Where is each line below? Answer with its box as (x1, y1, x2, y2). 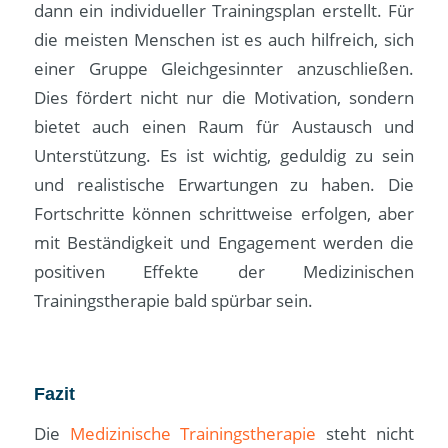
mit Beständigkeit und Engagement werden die (33, 230, 415, 254)
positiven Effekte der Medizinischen (33, 259, 415, 283)
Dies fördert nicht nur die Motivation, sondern (33, 85, 415, 109)
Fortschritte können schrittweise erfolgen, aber (33, 201, 415, 225)
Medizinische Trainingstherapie (69, 422, 317, 446)
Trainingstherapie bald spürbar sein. (33, 288, 313, 312)
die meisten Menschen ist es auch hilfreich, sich (33, 27, 415, 51)
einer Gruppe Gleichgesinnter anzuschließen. (33, 56, 415, 80)
